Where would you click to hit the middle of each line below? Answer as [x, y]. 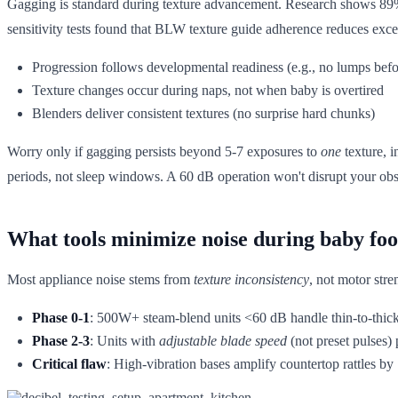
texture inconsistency [251, 279]
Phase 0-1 [61, 317]
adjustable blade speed [223, 340]
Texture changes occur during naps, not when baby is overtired [208, 90]
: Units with [124, 340]
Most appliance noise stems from [100, 279]
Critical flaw [69, 363]
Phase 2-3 [61, 340]
